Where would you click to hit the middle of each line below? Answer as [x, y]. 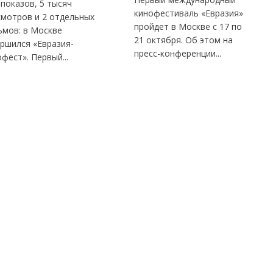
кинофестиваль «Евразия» [189, 13]
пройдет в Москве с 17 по [188, 27]
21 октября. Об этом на [184, 40]
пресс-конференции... [178, 54]
